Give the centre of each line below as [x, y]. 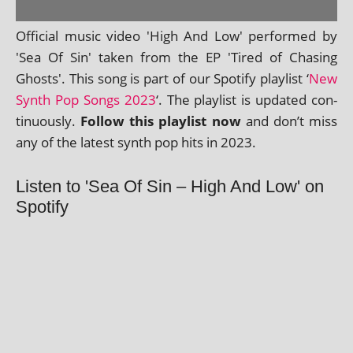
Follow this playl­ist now [161, 121]
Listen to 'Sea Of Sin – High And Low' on [170, 186]
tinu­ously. [48, 121]
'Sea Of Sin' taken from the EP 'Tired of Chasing [176, 57]
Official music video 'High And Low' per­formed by [176, 35]
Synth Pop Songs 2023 [86, 99]
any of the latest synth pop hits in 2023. [136, 142]
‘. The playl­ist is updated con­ [246, 99]
